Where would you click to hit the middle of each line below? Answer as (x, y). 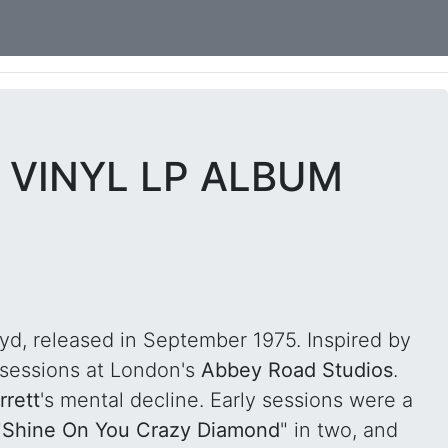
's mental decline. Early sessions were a (226, 400)
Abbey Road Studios (296, 370)
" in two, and (339, 430)
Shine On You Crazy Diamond (141, 430)
